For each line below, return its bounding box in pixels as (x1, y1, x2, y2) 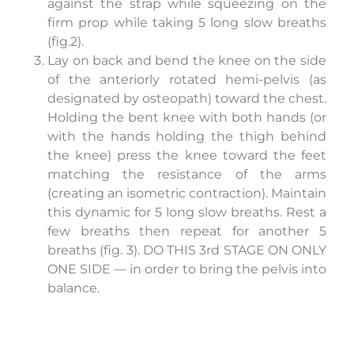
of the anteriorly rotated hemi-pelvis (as (47, 72, 326, 88)
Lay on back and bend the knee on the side (47, 53, 326, 69)
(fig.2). (47, 34, 84, 50)
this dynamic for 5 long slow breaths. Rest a (47, 205, 326, 220)
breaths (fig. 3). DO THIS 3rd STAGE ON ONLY (47, 243, 326, 258)
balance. (47, 281, 100, 296)
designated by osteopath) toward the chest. (47, 91, 326, 107)
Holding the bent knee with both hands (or (47, 110, 326, 126)
